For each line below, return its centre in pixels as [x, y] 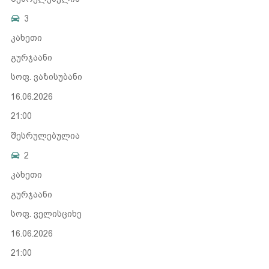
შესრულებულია [45, 135]
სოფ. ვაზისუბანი [46, 77]
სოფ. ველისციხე [46, 214]
